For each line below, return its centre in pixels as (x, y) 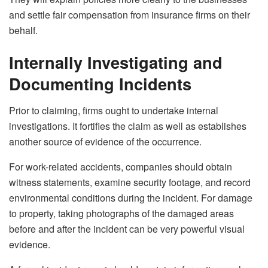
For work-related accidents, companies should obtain (121, 166)
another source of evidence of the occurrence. (105, 141)
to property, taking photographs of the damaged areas (121, 213)
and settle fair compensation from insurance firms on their (130, 14)
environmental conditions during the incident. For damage (131, 197)
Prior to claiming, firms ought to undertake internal (114, 110)
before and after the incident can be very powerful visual (127, 229)
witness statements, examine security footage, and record (130, 182)
